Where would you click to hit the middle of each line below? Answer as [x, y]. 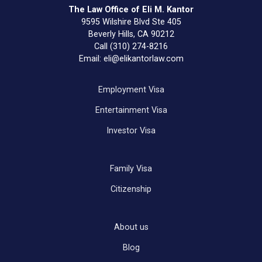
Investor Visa [131, 130]
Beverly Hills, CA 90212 [131, 34]
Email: [91, 58]
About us [131, 227]
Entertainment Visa [131, 110]
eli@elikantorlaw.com [143, 58]
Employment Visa [131, 89]
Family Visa [131, 168]
